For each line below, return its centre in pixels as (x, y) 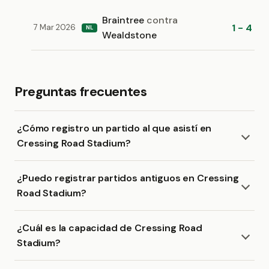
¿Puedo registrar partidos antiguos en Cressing (128, 178)
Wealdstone (129, 35)
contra (162, 20)
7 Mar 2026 (55, 27)
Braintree (124, 20)
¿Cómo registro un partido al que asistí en (114, 128)
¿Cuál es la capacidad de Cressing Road (110, 228)
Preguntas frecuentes (81, 92)
